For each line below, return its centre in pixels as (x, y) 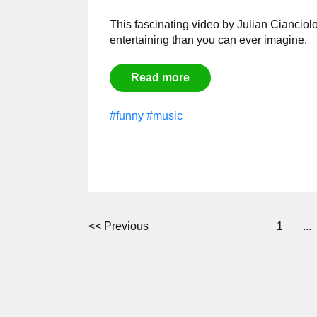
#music (165, 115)
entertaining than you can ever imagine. (208, 40)
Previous (126, 226)
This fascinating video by (172, 24)
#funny (127, 115)
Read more (160, 78)
